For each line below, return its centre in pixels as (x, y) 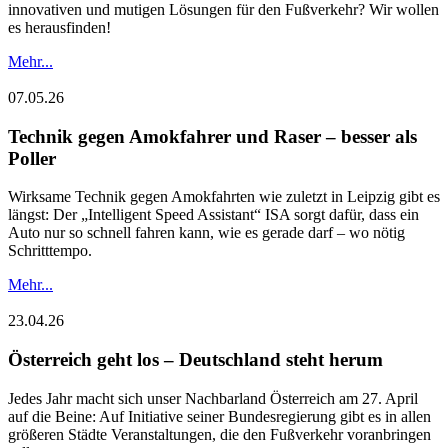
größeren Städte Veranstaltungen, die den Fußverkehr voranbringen (219, 434)
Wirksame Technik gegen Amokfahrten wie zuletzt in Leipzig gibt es (224, 197)
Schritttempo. (50, 251)
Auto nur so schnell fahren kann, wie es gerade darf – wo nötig (206, 233)
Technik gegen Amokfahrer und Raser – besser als (212, 136)
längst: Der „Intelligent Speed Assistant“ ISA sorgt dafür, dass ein (213, 215)
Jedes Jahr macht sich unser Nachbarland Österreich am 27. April (213, 398)
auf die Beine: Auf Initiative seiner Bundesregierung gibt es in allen (219, 416)
